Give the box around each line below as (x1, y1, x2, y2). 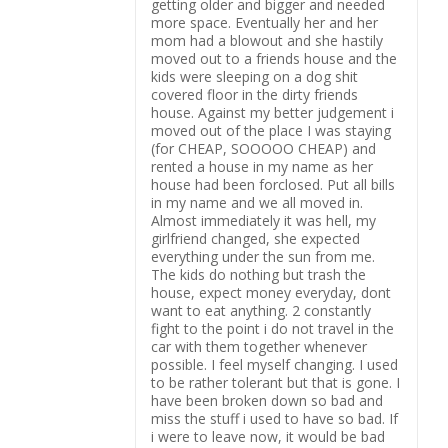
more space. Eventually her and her (151, 13, 378, 32)
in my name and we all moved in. (151, 193, 363, 212)
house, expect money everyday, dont (151, 283, 391, 302)
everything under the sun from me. (151, 247, 375, 266)
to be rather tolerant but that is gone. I (151, 373, 400, 392)
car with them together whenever (151, 337, 367, 356)
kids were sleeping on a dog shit (151, 67, 358, 86)
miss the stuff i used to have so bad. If (151, 409, 398, 428)
